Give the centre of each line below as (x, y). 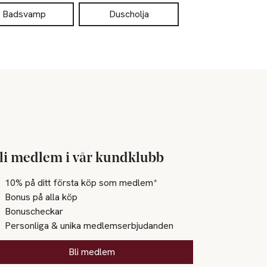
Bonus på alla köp (41, 197)
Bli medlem (92, 252)
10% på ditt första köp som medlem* (81, 182)
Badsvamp (24, 14)
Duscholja (129, 14)
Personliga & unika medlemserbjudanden (89, 225)
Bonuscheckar (34, 211)
